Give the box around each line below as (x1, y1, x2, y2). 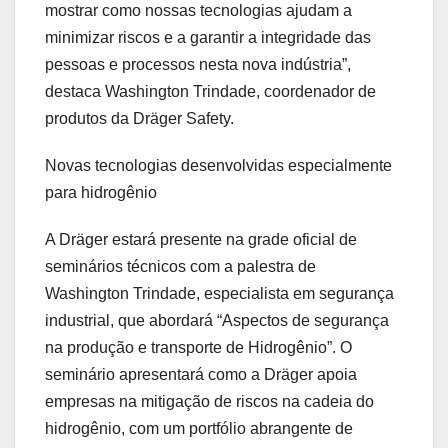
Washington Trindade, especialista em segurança (45, 284, 394, 302)
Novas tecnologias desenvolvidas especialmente (45, 156, 392, 174)
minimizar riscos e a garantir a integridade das (45, 28, 371, 46)
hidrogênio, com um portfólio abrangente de (45, 419, 353, 437)
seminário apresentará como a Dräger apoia (45, 365, 357, 383)
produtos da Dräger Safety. (45, 109, 234, 127)
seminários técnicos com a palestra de (45, 257, 316, 275)
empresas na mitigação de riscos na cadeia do (45, 392, 374, 410)
